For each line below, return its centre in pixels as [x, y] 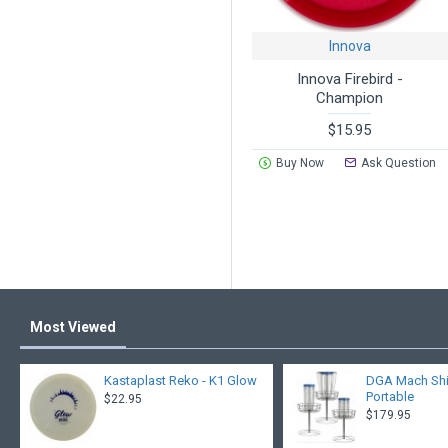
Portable [390, 397]
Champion [350, 98]
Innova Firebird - [349, 79]
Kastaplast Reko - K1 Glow [180, 381]
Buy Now [299, 163]
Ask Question [399, 163]
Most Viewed [73, 327]
